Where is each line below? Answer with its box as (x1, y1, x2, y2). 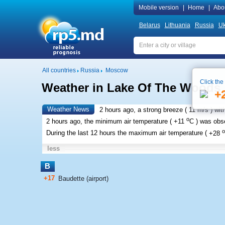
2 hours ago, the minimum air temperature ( (46, 118, 172, 126)
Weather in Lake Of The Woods (41, 81, 220, 94)
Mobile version (138, 4, 179, 11)
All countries (42, 67, 76, 74)
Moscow (105, 67, 128, 74)
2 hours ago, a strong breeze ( (99, 106, 187, 114)
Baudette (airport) (58, 174, 108, 182)
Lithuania (164, 22, 190, 29)
